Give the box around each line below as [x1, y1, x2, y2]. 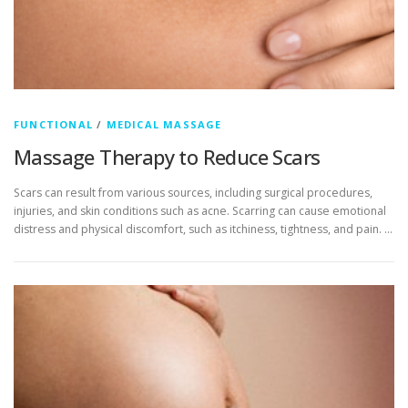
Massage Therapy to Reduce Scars [14, 143, 321, 171]
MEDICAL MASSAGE [106, 117, 222, 132]
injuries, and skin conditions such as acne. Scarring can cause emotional [14, 203, 386, 219]
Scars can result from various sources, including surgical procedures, [14, 185, 372, 201]
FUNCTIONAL [14, 117, 93, 132]
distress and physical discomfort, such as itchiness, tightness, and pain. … [14, 221, 393, 238]
